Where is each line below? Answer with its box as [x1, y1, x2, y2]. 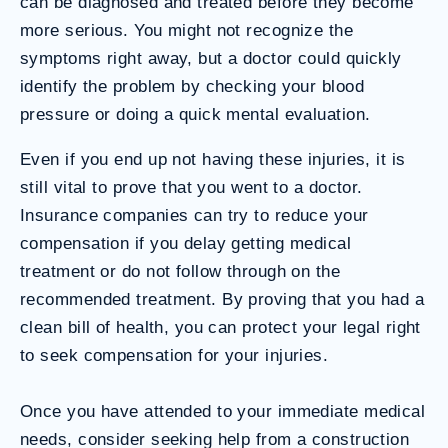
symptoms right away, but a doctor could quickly [20, 48, 402, 68]
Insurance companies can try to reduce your [20, 205, 369, 225]
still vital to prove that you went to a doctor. [20, 177, 363, 197]
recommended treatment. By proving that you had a [20, 289, 425, 309]
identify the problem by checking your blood [20, 76, 365, 96]
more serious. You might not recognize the [20, 20, 354, 40]
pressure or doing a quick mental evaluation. [20, 104, 376, 124]
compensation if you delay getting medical [20, 233, 352, 253]
